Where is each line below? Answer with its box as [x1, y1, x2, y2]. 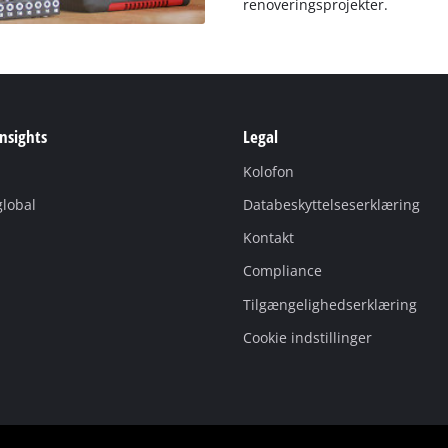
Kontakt [242, 228, 294, 248]
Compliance [242, 261, 322, 281]
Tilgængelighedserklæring [242, 294, 417, 314]
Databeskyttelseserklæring [242, 195, 420, 215]
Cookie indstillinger [242, 327, 372, 347]
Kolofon [242, 162, 294, 182]
